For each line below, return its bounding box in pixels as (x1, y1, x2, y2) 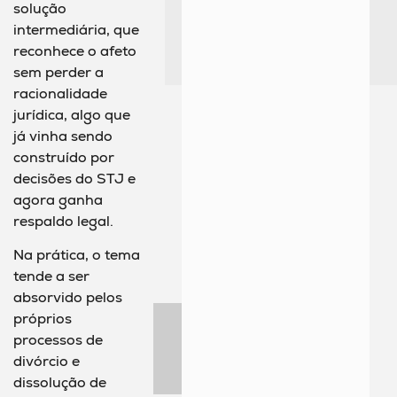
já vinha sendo (13, 126, 113, 145)
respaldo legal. (13, 211, 113, 230)
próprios (13, 308, 72, 328)
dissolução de (13, 372, 106, 392)
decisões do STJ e (13, 168, 136, 188)
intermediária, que (13, 19, 139, 39)
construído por (13, 147, 114, 167)
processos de (13, 330, 103, 349)
